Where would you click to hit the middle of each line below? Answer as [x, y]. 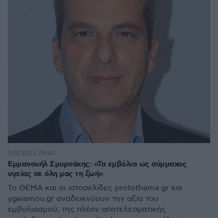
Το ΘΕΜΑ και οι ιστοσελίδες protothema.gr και [95, 188]
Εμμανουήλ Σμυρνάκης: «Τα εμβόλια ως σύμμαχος [97, 164]
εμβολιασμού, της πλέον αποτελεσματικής [87, 209]
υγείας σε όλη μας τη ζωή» [55, 174]
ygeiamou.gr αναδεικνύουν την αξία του [83, 199]
